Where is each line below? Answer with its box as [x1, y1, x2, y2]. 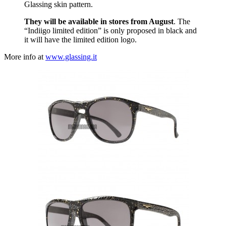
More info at [4, 52, 45, 61]
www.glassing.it [45, 52, 97, 61]
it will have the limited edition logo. [24, 35, 137, 44]
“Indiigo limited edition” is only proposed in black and [24, 26, 197, 35]
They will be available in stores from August [24, 17, 174, 26]
